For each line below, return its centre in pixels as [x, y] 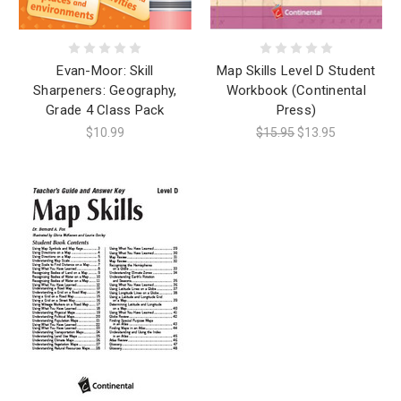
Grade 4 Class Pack [105, 111]
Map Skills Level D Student [296, 71]
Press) [296, 111]
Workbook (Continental [296, 91]
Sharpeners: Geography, [105, 91]
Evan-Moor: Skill [105, 71]
